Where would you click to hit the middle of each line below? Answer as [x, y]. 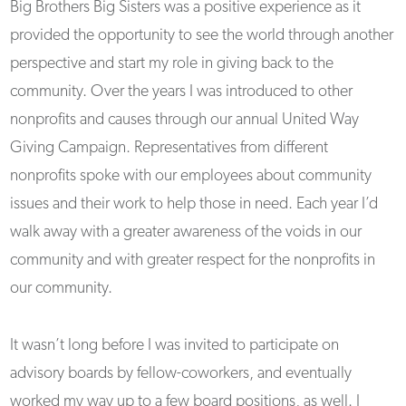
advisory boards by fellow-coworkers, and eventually [181, 374]
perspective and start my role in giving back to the [172, 64]
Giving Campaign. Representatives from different [169, 148]
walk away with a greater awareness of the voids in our [186, 232]
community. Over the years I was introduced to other [182, 92]
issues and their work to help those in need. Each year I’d [194, 204]
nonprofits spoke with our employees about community [191, 176]
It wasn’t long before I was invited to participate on [175, 346]
